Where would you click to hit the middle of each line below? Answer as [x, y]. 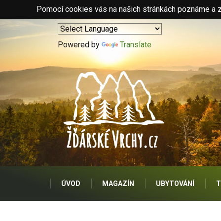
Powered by [80, 45]
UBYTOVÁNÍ [175, 184]
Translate [136, 45]
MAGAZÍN [118, 184]
